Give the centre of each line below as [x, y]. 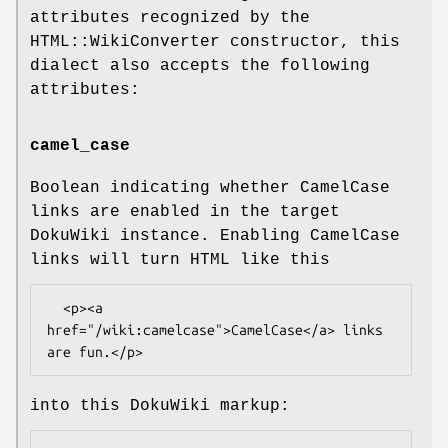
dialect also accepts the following [200, 66]
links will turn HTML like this [180, 259]
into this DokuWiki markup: [160, 405]
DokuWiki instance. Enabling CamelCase [215, 235]
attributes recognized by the [170, 18]
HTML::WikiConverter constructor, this [215, 42]
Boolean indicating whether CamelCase [210, 187]
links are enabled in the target [185, 211]
